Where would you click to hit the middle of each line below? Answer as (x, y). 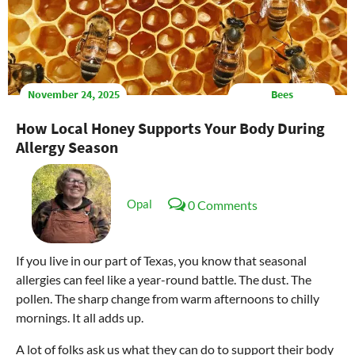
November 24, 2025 (73, 95)
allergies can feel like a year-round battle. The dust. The (164, 279)
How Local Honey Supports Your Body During (170, 128)
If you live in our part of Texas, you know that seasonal (161, 260)
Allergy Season (67, 147)
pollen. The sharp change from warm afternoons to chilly (168, 298)
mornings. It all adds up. (80, 317)
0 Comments (223, 205)
